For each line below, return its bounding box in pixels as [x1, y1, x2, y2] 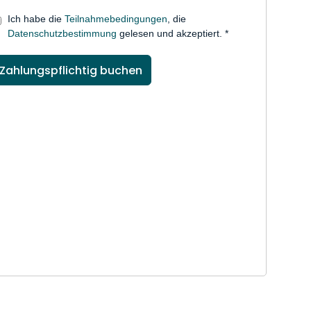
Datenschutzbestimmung [8, 28, 117, 40]
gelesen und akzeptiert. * [117, 28, 229, 40]
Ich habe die [8, 13, 65, 25]
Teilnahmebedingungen [65, 13, 168, 25]
